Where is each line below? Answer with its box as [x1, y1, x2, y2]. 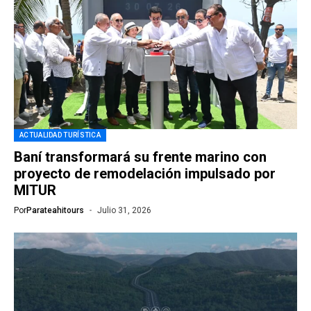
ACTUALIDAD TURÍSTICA [19, 131, 101, 139]
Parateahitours [26, 205, 84, 215]
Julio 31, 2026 [96, 205, 151, 215]
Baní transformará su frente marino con [14, 149, 267, 165]
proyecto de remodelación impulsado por [14, 165, 276, 182]
